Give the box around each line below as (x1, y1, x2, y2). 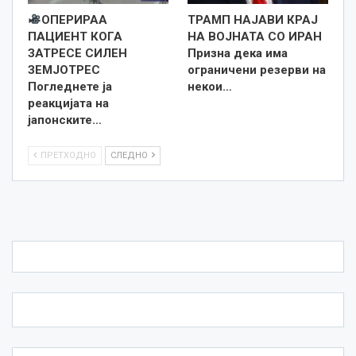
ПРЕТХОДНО (38, 149, 96, 161)
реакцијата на (28, 95, 109, 110)
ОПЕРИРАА (41, 12, 108, 27)
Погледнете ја (28, 79, 112, 94)
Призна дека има (188, 45, 288, 60)
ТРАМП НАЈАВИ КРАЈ (188, 12, 318, 27)
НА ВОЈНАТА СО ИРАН (188, 29, 322, 44)
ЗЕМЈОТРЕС (28, 62, 100, 77)
